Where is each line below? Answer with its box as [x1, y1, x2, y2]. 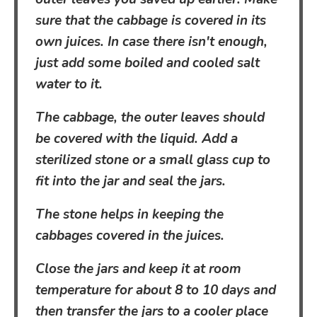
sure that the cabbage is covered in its [35, 11, 266, 30]
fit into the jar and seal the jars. [35, 172, 226, 191]
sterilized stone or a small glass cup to [35, 151, 270, 170]
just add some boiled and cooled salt [35, 54, 260, 73]
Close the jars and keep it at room [35, 260, 241, 279]
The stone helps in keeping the [35, 205, 224, 224]
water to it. [35, 75, 103, 94]
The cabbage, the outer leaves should [35, 108, 265, 127]
